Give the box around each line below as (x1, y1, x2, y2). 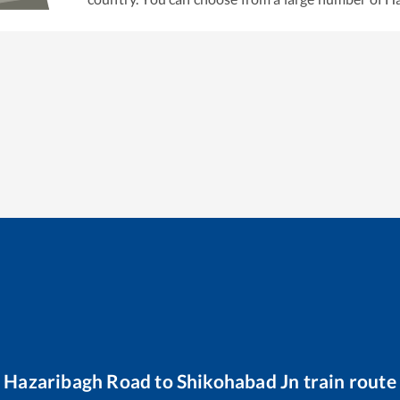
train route (299, 369, 396, 392)
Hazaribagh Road (4, 369, 152, 392)
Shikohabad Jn (176, 369, 300, 392)
